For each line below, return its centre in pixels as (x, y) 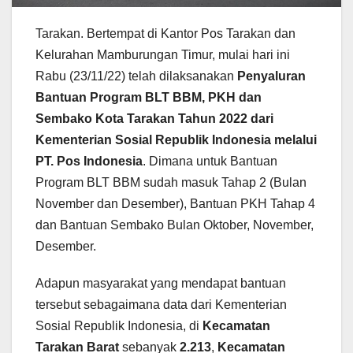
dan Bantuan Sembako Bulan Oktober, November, (175, 225)
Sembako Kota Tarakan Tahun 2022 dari (154, 118)
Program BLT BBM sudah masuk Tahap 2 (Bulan (171, 182)
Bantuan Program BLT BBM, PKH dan (149, 97)
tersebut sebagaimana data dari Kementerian (161, 304)
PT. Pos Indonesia (89, 161)
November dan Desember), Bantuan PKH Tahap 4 (175, 203)
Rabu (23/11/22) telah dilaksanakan (136, 76)
